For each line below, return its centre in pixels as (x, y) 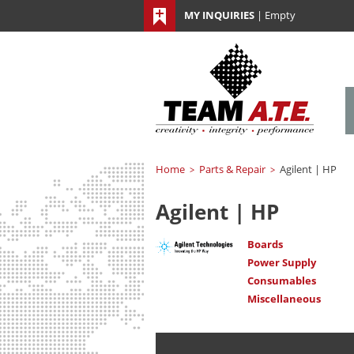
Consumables (282, 281)
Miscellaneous (284, 299)
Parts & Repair (232, 169)
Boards (265, 244)
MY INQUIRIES (219, 15)
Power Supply (282, 262)
